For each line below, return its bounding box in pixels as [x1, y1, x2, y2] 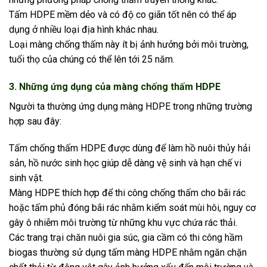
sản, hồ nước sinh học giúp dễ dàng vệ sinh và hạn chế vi [9, 157, 241, 169]
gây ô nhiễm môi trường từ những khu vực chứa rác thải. [9, 217, 237, 229]
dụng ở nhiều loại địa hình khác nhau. [9, 23, 159, 35]
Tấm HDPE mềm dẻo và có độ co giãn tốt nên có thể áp [9, 8, 237, 20]
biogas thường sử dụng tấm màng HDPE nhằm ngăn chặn [9, 247, 247, 259]
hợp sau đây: [9, 115, 61, 127]
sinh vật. [9, 172, 44, 184]
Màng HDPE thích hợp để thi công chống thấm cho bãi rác [9, 187, 246, 199]
